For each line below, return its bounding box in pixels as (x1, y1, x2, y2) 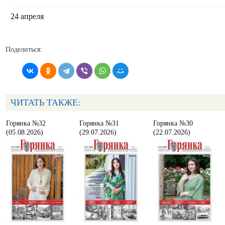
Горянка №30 (153, 119, 193, 127)
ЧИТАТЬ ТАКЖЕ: (11, 97, 80, 107)
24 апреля (11, 12, 44, 21)
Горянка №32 (6, 119, 46, 127)
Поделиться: (6, 45, 42, 53)
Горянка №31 (79, 119, 119, 127)
